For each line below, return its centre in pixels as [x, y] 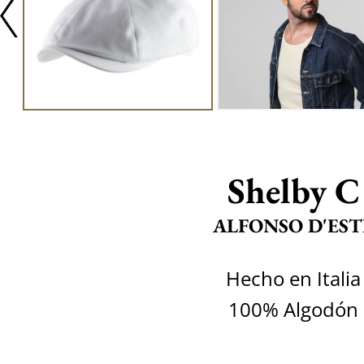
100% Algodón [293, 309]
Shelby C [293, 191]
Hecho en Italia [293, 278]
